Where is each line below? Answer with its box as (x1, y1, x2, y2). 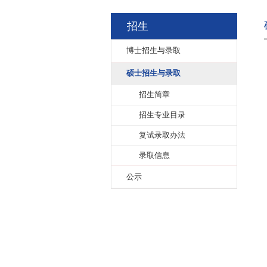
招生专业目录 (157, 159, 210, 169)
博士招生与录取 (142, 86, 204, 97)
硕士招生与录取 (142, 112, 204, 122)
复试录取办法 (157, 182, 210, 193)
